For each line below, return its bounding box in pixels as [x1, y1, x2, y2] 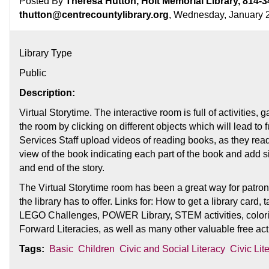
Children [78, 243, 115, 254]
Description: [19, 87, 76, 98]
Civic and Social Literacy [119, 243, 226, 254]
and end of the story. [19, 162, 105, 173]
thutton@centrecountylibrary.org [19, 9, 169, 20]
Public [19, 67, 47, 78]
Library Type [19, 47, 73, 58]
